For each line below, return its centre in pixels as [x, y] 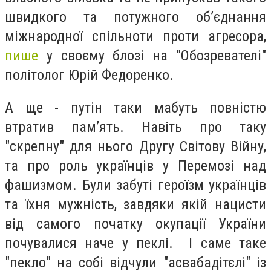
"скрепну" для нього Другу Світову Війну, [135, 146]
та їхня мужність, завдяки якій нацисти [135, 204]
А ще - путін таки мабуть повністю [135, 107]
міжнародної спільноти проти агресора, [135, 36]
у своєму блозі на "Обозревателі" [152, 56]
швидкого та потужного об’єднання [135, 17]
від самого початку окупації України [135, 224]
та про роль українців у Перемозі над [135, 165]
